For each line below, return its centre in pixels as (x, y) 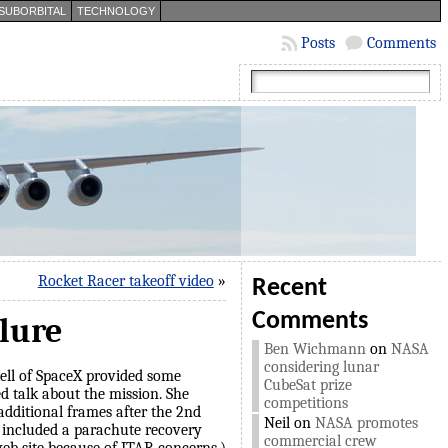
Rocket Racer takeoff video (125, 281)
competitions (305, 403)
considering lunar (321, 367)
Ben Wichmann (314, 349)
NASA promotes (366, 423)
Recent (289, 288)
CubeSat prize (307, 385)
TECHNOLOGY (115, 11)
